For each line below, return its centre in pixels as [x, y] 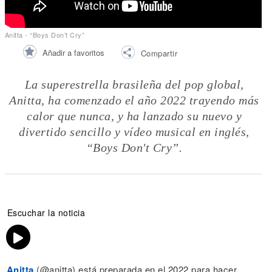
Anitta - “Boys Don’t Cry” [44, 35]
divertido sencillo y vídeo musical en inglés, [134, 132]
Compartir [159, 53]
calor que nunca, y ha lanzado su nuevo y [134, 116]
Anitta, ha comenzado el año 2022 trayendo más [134, 100]
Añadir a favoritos [73, 52]
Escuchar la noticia [46, 212]
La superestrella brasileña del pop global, [134, 84]
